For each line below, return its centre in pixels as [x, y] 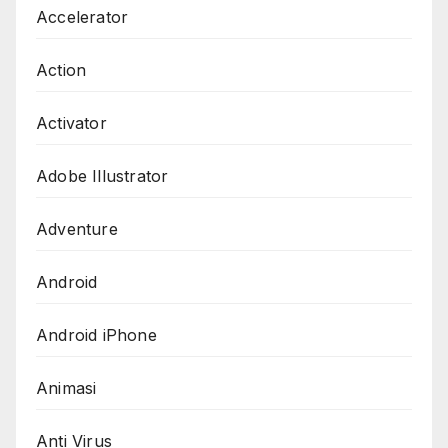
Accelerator [82, 16]
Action [61, 69]
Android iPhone [96, 334]
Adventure [77, 228]
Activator [71, 122]
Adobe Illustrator [102, 175]
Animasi [66, 387]
